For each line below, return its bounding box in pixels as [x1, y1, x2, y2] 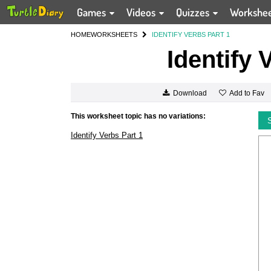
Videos [126, 5, 158, 19]
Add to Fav [229, 88, 264, 97]
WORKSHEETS [91, 31, 137, 38]
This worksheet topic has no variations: [71, 112, 206, 120]
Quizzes [176, 5, 212, 19]
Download [172, 89, 207, 98]
